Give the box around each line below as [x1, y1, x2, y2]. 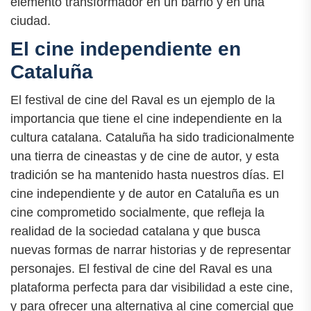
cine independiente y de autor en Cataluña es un [10, 186, 279, 201]
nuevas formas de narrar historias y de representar [10, 242, 291, 257]
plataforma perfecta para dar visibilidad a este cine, [10, 280, 293, 294]
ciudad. [10, 13, 51, 28]
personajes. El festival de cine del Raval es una [10, 261, 272, 276]
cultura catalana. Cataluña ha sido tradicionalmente [10, 130, 294, 144]
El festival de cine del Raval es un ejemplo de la [10, 92, 275, 107]
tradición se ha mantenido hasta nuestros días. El [10, 167, 284, 182]
